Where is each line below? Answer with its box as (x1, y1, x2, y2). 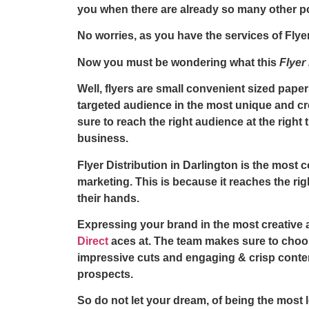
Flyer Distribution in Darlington (77, 159, 241, 171)
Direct (77, 235, 108, 247)
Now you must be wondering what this (77, 56, 279, 68)
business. (77, 132, 128, 145)
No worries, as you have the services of (77, 30, 285, 42)
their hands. (77, 192, 139, 204)
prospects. (77, 268, 133, 280)
